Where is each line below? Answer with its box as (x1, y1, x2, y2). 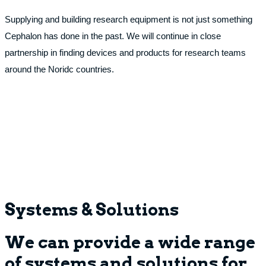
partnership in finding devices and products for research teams (5, 47, 246, 58)
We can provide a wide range (5, 232, 255, 252)
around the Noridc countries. (5, 64, 116, 74)
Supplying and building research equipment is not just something (5, 14, 252, 24)
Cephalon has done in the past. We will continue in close (5, 31, 221, 41)
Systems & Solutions (5, 199, 179, 220)
